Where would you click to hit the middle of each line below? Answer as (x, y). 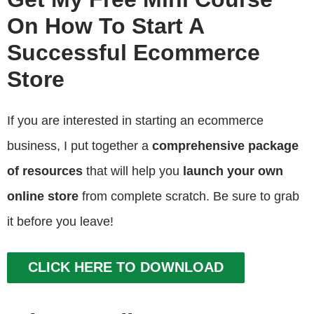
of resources (45, 171)
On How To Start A (105, 26)
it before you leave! (60, 221)
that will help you (133, 171)
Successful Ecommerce (134, 52)
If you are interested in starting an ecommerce (135, 120)
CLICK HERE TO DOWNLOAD (126, 267)
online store (43, 196)
